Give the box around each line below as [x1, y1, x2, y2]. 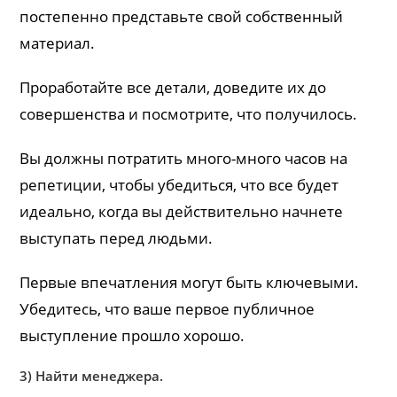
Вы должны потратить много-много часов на [19, 147, 348, 168]
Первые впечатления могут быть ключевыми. [19, 271, 360, 292]
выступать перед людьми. [19, 227, 214, 248]
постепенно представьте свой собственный [19, 5, 344, 27]
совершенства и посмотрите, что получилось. [19, 103, 358, 124]
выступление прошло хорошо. [19, 324, 245, 346]
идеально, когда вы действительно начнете [19, 200, 344, 222]
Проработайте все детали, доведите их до [19, 76, 327, 97]
